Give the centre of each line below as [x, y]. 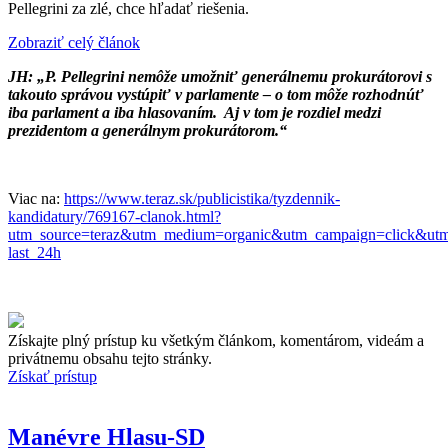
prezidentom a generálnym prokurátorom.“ [147, 130]
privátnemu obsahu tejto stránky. [110, 358]
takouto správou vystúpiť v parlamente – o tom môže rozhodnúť [216, 94]
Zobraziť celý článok [74, 42]
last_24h [34, 252]
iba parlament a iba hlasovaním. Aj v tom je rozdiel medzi [194, 112]
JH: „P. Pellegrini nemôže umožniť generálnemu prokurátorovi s [220, 76]
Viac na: [36, 198]
